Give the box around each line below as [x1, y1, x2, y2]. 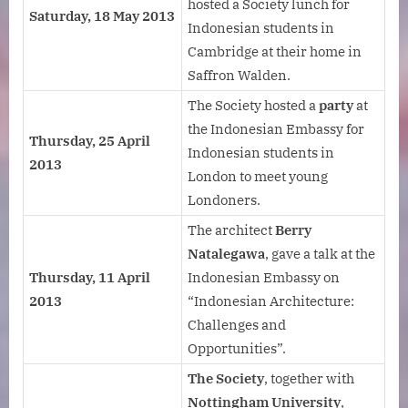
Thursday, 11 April [29, 269, 150, 287]
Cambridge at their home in [188, 43, 362, 61]
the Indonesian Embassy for [188, 120, 364, 138]
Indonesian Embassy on [188, 269, 340, 287]
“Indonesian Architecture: [188, 292, 354, 311]
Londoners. [188, 191, 260, 209]
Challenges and [188, 316, 286, 334]
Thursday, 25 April [29, 132, 150, 150]
